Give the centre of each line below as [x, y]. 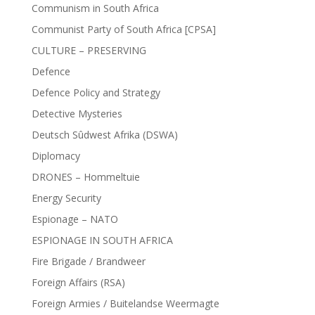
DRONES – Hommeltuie [85, 177]
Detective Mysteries [77, 114]
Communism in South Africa [95, 8]
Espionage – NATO [75, 219]
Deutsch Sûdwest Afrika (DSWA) [104, 135]
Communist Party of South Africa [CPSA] [123, 29]
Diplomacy [56, 156]
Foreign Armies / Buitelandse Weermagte [125, 303]
